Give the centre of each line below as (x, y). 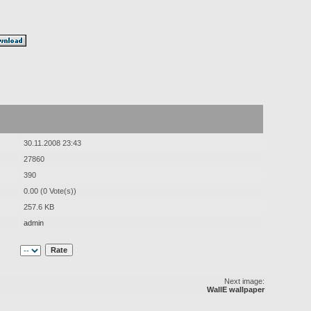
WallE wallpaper (236, 290)
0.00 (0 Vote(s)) (50, 191)
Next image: (243, 281)
